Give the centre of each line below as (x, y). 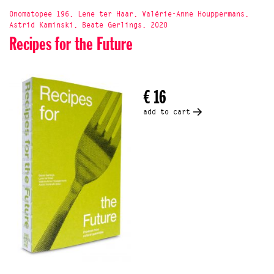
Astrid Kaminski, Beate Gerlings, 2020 (88, 25)
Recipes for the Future (71, 45)
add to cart (167, 112)
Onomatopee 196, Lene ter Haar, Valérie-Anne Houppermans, (129, 14)
